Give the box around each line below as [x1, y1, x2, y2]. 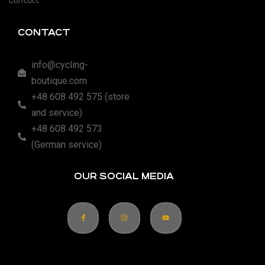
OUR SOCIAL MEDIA [73, 170, 174, 181]
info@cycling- [31, 59, 88, 70]
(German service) [31, 138, 102, 150]
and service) [31, 106, 82, 118]
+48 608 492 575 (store [31, 91, 130, 102]
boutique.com [31, 75, 87, 86]
